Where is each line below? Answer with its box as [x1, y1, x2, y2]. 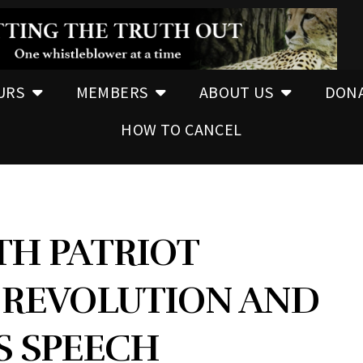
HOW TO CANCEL [121, 118, 242, 139]
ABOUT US [199, 81, 274, 102]
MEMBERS [75, 81, 148, 102]
